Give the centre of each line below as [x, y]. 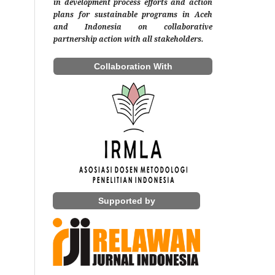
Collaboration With [133, 66]
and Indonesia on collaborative [133, 27]
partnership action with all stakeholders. [129, 39]
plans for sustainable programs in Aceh [133, 15]
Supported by [126, 200]
